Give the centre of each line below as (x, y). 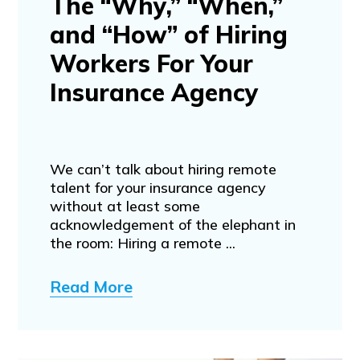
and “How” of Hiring (168, 34)
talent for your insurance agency (157, 187)
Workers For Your (151, 63)
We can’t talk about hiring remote (163, 169)
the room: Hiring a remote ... (142, 243)
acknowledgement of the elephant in (172, 224)
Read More (91, 286)
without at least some (125, 206)
